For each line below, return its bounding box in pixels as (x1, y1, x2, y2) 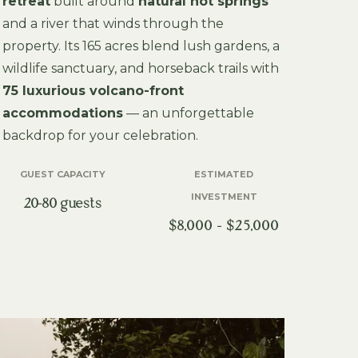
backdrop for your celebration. (2, 128, 198, 143)
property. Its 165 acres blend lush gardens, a (2, 38, 280, 54)
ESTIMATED (194, 169, 254, 180)
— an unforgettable (122, 105, 254, 121)
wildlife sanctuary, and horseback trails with (2, 61, 279, 76)
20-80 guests (24, 198, 102, 211)
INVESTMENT (190, 191, 257, 202)
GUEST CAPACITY (20, 169, 106, 180)
